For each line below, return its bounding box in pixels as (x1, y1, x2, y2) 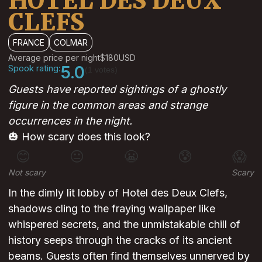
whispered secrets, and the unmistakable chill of (8, 218, 240, 231)
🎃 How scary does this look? (8, 130, 150, 143)
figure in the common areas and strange (8, 99, 208, 112)
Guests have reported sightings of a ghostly (8, 83, 226, 96)
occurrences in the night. (8, 115, 132, 127)
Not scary (8, 167, 46, 178)
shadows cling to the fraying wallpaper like (8, 202, 215, 215)
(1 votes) (85, 65, 118, 75)
